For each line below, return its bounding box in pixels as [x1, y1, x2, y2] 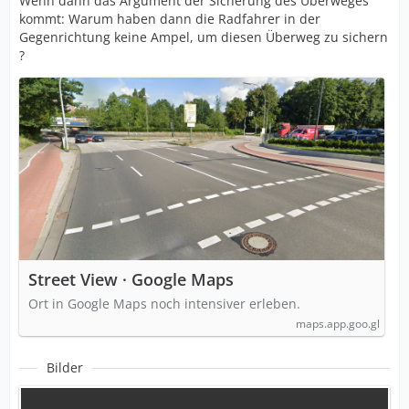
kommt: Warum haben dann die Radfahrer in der [19, 10, 320, 27]
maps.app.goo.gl [296, 316, 380, 331]
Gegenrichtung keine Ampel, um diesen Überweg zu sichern [19, 28, 388, 46]
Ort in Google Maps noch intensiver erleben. [28, 295, 300, 312]
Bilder [47, 359, 83, 376]
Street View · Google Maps [28, 268, 234, 290]
